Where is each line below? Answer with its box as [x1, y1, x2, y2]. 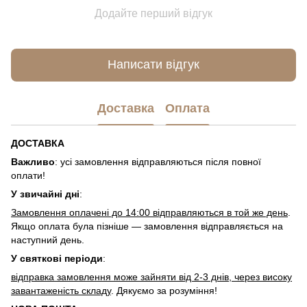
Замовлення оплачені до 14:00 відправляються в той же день [11, 206, 288, 218]
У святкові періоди [11, 252, 103, 264]
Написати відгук [108, 58, 199, 72]
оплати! [11, 169, 45, 181]
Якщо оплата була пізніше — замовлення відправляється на [11, 220, 283, 232]
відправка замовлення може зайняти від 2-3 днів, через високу [11, 271, 292, 282]
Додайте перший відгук [95, 7, 212, 19]
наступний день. [11, 234, 84, 245]
